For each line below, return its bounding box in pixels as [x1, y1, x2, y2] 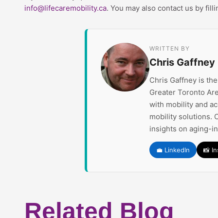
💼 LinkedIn [156, 146, 190, 154]
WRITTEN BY [149, 45, 190, 53]
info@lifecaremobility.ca [24, 3, 107, 13]
